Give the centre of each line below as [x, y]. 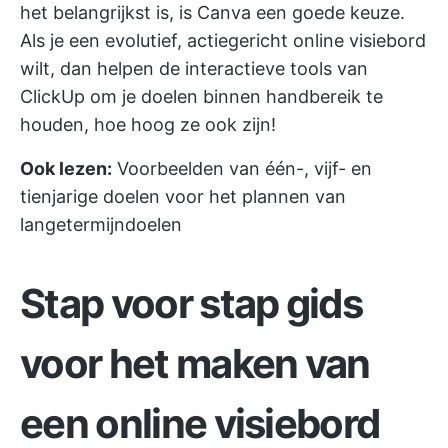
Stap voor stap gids [191, 304]
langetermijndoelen [101, 225]
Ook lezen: [66, 169]
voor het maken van [195, 364]
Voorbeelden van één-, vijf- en [244, 169]
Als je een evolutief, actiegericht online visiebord [223, 41]
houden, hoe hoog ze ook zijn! [148, 125]
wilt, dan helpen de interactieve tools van [194, 69]
